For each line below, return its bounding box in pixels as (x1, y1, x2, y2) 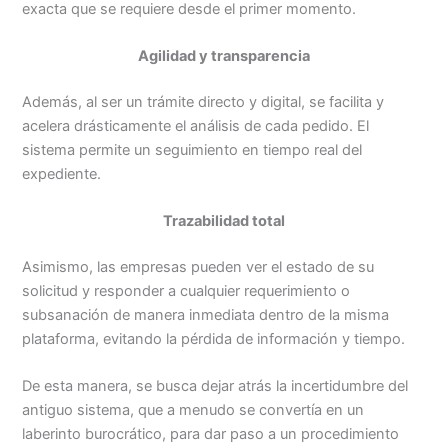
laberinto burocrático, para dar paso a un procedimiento (22, 425, 400, 444)
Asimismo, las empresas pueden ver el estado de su (22, 258, 375, 277)
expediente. (22, 164, 102, 183)
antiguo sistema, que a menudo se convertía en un (22, 401, 365, 420)
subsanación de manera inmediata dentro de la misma (22, 306, 390, 325)
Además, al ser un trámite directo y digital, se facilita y (22, 92, 385, 111)
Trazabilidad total (163, 212, 285, 231)
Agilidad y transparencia (138, 46, 310, 65)
